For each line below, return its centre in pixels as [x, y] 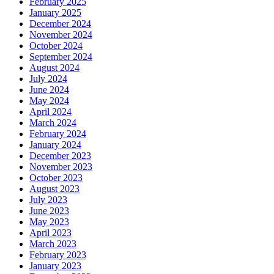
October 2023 [56, 177]
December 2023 [60, 155]
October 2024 [56, 45]
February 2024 [58, 133]
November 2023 [61, 166]
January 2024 [55, 144]
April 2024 [50, 111]
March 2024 [53, 122]
